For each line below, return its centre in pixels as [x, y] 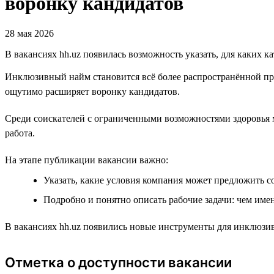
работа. [20, 133]
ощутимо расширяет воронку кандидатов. [92, 91]
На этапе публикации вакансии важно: [87, 160]
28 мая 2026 [29, 33]
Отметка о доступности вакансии [118, 262]
